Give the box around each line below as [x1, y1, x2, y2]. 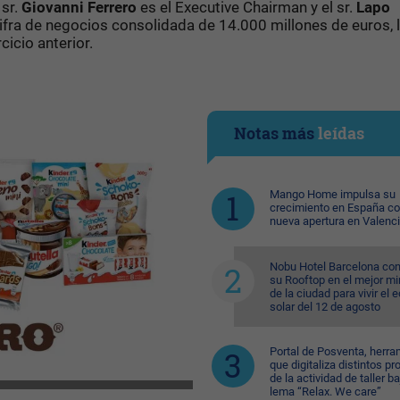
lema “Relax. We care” [269, 385, 381, 398]
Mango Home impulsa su [269, 187, 396, 201]
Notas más [233, 122, 318, 144]
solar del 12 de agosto [269, 300, 380, 313]
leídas [317, 122, 364, 144]
